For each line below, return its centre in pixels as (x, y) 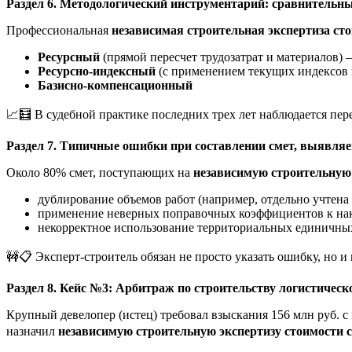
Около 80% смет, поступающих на (100, 172)
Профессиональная (59, 30)
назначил (32, 331)
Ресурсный (70, 57)
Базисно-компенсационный (115, 85)
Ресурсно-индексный (98, 71)
